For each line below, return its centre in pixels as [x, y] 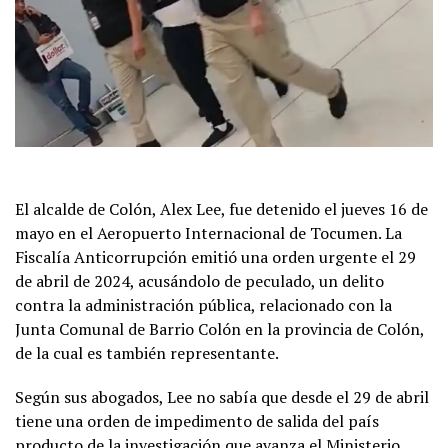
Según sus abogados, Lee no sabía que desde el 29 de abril [222, 396]
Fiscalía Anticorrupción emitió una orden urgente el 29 [215, 256]
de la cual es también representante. [147, 352]
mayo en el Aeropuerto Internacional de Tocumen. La [208, 232]
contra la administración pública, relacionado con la [203, 304]
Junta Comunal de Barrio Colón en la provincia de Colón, [219, 328]
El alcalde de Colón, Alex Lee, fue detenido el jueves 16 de [221, 208]
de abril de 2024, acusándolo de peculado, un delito [199, 280]
